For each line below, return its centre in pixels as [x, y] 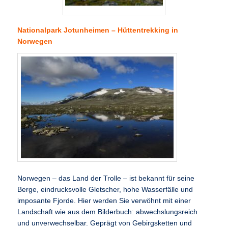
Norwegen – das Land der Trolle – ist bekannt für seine [106, 178]
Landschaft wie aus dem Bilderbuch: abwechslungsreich [108, 212]
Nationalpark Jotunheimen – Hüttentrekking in [98, 30]
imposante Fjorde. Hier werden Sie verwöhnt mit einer [104, 201]
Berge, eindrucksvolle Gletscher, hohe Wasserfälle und [105, 189]
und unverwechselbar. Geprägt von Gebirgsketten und [105, 223]
